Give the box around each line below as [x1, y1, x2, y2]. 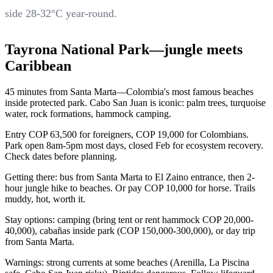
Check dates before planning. [5, 151, 117, 162]
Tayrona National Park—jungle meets [5, 41, 243, 58]
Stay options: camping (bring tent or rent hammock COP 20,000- [5, 214, 253, 225]
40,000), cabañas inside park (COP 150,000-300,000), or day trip [5, 225, 255, 236]
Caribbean [5, 58, 71, 74]
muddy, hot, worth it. [5, 194, 85, 205]
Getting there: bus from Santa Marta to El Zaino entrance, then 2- [5, 172, 255, 183]
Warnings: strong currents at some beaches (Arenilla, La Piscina [5, 257, 249, 268]
